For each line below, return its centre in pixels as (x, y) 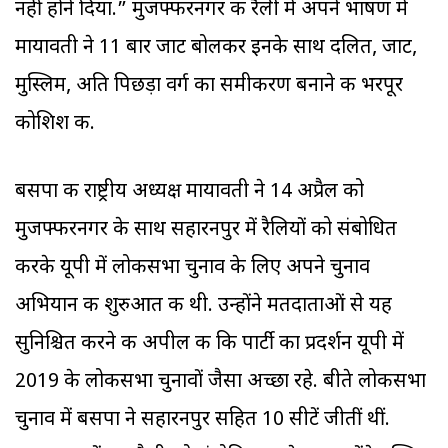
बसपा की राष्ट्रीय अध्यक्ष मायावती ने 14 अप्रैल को (189, 192)
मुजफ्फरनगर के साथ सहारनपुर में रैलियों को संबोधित (206, 230)
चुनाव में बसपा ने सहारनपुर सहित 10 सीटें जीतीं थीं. (202, 420)
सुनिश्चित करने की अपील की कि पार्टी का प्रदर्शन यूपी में (209, 344)
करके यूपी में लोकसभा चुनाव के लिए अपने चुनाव (192, 268)
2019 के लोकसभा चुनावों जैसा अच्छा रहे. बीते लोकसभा (220, 382)
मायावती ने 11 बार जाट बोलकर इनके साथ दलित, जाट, (216, 48)
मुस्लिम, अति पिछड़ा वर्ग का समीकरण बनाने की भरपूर (209, 86)
